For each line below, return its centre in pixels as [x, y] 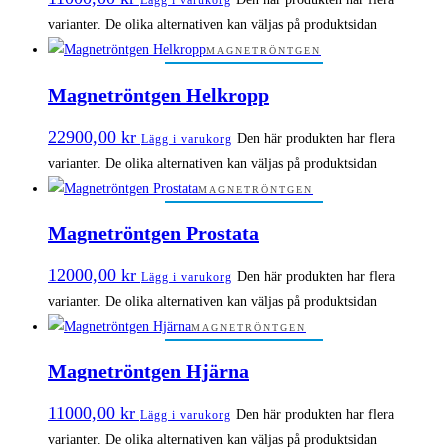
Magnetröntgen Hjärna [148, 371]
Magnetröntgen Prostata [153, 233]
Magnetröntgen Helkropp [158, 94]
